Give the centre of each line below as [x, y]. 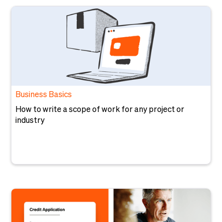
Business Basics [44, 95]
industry [30, 121]
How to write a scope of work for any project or [100, 110]
